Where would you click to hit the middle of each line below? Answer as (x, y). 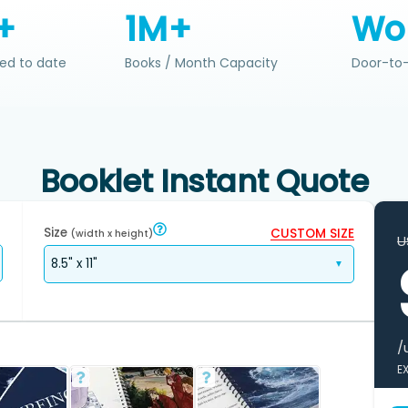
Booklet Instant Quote (204, 182)
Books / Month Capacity (201, 63)
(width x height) (112, 233)
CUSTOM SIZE (312, 233)
